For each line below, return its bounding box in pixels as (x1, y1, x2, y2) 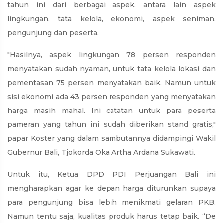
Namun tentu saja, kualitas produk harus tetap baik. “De (7, 212, 216, 221)
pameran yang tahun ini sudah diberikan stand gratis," (7, 120, 216, 129)
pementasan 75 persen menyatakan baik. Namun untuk (7, 78, 216, 88)
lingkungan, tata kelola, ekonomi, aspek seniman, (7, 14, 216, 24)
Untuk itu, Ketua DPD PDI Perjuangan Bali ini (7, 170, 216, 179)
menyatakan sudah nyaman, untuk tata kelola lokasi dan (7, 64, 216, 74)
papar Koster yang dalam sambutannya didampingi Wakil (7, 134, 216, 143)
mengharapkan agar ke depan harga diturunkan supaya (7, 184, 216, 193)
